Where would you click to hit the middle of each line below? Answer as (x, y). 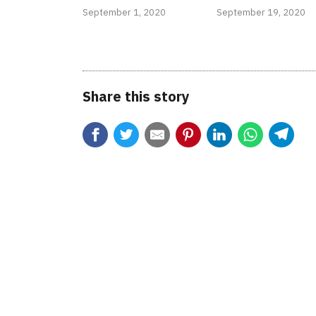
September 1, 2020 (124, 12)
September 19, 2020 (261, 12)
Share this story (136, 96)
